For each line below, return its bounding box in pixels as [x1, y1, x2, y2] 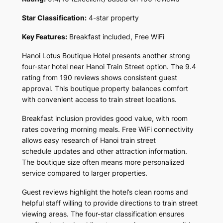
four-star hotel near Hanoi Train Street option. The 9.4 [21, 62, 196, 71]
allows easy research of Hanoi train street [21, 135, 156, 144]
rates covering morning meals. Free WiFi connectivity [21, 124, 194, 133]
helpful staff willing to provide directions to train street [21, 198, 198, 207]
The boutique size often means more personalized [21, 157, 185, 166]
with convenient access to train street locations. [21, 95, 177, 104]
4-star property [86, 13, 141, 22]
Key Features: [21, 32, 67, 41]
